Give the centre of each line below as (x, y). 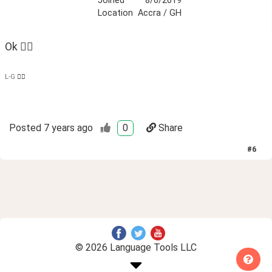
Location (115, 13)
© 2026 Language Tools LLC (136, 248)
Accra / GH (159, 13)
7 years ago (68, 127)
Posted (25, 127)
